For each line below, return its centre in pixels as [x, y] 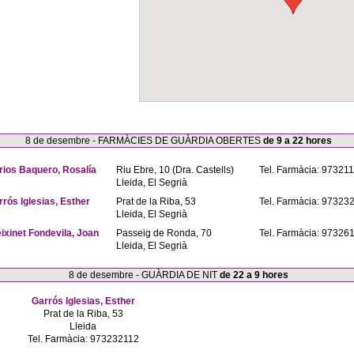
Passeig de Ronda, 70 [164, 233]
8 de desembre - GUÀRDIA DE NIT [144, 275]
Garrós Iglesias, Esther [83, 301]
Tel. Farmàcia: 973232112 [83, 339]
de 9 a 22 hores [298, 141]
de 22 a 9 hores [254, 275]
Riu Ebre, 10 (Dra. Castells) [175, 170]
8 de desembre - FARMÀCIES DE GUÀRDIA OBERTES [144, 141]
